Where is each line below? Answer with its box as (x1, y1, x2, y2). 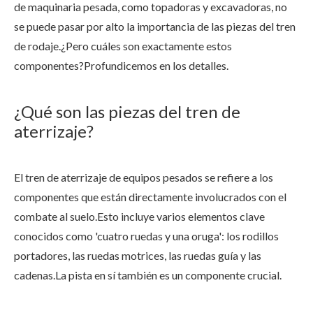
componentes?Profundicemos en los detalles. (14, 59, 228, 72)
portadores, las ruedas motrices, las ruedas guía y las (14, 249, 261, 262)
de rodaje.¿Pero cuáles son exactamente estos (14, 39, 232, 52)
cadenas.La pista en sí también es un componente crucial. (14, 268, 282, 282)
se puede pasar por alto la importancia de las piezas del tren (14, 20, 296, 33)
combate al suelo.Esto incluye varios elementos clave (14, 210, 265, 223)
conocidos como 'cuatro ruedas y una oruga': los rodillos (14, 229, 279, 242)
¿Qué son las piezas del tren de (14, 101, 240, 122)
